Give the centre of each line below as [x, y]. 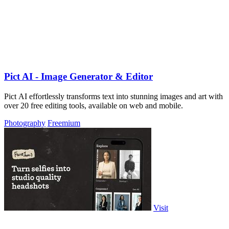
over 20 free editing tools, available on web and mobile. [94, 105]
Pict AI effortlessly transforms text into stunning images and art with [113, 96]
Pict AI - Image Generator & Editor [78, 76]
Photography [25, 123]
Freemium [64, 123]
